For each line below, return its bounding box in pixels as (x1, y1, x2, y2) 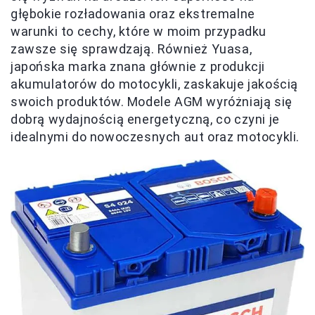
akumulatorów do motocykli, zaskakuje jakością (11, 77, 299, 91)
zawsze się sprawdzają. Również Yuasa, (11, 41, 252, 56)
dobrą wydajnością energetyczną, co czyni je (11, 112, 280, 127)
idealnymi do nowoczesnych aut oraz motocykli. (11, 129, 300, 144)
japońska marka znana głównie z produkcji (11, 59, 266, 74)
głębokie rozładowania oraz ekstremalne (11, 6, 255, 21)
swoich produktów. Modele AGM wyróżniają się (11, 94, 292, 109)
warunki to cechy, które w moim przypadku (11, 24, 267, 39)
